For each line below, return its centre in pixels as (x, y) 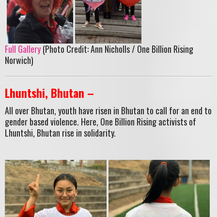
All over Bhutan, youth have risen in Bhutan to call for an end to (108, 110)
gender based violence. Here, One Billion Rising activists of (101, 121)
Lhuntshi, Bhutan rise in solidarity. (60, 132)
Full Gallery (23, 49)
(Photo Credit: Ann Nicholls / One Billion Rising (117, 49)
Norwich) (19, 60)
